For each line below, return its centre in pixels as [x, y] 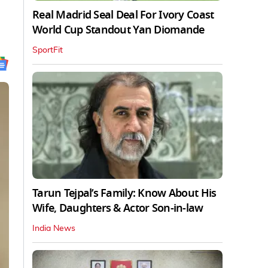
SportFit [48, 50]
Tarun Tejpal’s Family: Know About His [124, 193]
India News [54, 228]
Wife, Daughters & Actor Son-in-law [118, 208]
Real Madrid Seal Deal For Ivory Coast [123, 15]
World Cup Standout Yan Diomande [118, 30]
